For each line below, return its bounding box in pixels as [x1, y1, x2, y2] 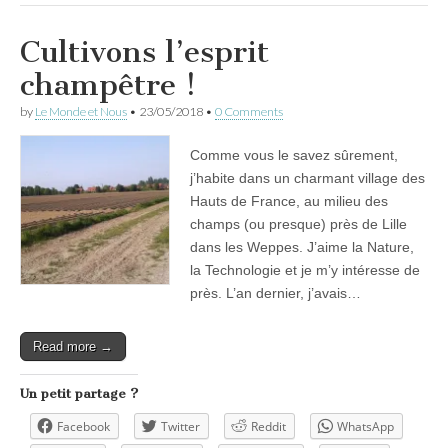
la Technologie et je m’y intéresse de [190, 261, 420, 278]
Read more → [33, 338, 113, 354]
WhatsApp [337, 417, 394, 435]
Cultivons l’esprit [20, 33, 269, 70]
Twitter [161, 417, 200, 435]
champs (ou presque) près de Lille [190, 215, 407, 232]
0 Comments [215, 103, 283, 119]
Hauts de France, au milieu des [190, 192, 388, 209]
